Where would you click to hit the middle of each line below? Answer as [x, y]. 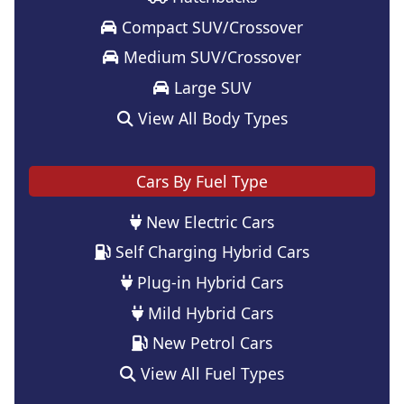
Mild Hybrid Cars [208, 312]
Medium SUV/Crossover [210, 57]
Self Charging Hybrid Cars [210, 252]
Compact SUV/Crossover [210, 27]
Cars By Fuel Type [202, 181]
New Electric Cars [208, 221]
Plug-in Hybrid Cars [208, 282]
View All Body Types [210, 118]
